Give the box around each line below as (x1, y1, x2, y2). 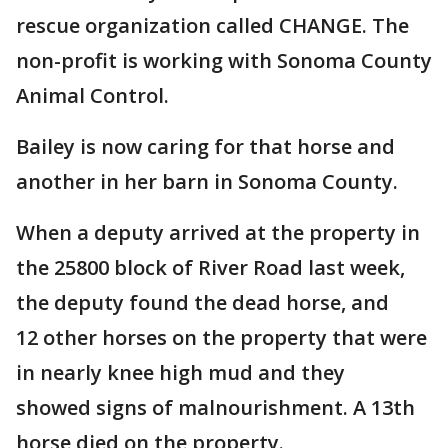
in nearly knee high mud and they (16, 359, 345, 386)
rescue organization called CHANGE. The (16, 12, 409, 39)
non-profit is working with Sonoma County (16, 47, 432, 74)
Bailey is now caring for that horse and (16, 133, 395, 160)
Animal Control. (16, 82, 174, 109)
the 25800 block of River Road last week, (16, 254, 405, 281)
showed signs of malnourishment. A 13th (16, 394, 415, 421)
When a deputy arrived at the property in (16, 219, 420, 246)
